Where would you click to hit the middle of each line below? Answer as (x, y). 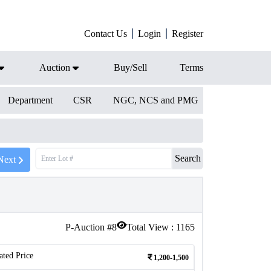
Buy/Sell (130, 67)
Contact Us (106, 34)
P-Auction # (89, 227)
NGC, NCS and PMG (155, 100)
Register (188, 34)
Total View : (151, 227)
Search (188, 158)
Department (30, 100)
